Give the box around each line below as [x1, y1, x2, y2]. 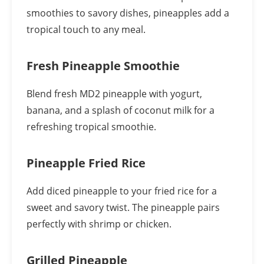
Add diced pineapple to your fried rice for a [27, 184, 217, 197]
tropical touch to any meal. [27, 23, 146, 36]
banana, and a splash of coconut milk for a [27, 104, 214, 117]
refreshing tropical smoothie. [27, 120, 156, 133]
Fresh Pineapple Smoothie [27, 58, 180, 74]
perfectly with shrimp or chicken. [27, 217, 171, 230]
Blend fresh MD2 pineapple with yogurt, [27, 87, 202, 100]
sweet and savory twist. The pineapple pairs [27, 201, 220, 214]
